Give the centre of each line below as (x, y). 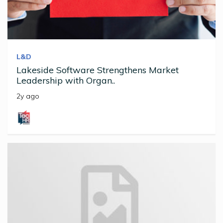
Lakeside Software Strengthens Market (98, 70)
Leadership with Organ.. (66, 80)
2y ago (28, 96)
